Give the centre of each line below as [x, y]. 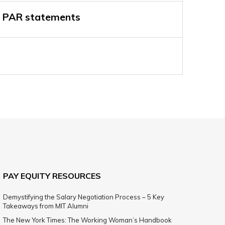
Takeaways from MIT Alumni [46, 206]
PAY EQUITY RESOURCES [52, 176]
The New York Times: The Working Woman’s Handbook [87, 220]
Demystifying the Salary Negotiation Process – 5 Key [84, 197]
